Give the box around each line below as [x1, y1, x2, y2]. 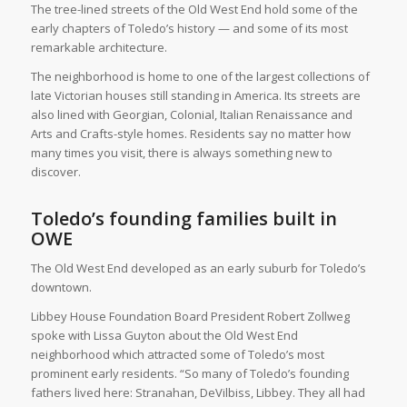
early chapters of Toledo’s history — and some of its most [30, 20, 348, 37]
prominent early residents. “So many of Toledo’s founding [30, 365, 349, 382]
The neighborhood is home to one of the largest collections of [30, 68, 370, 85]
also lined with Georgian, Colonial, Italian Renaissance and [30, 106, 352, 124]
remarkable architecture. [30, 39, 167, 56]
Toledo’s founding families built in [30, 206, 337, 232]
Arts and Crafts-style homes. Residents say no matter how [30, 125, 351, 143]
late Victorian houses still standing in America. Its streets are [30, 87, 361, 104]
